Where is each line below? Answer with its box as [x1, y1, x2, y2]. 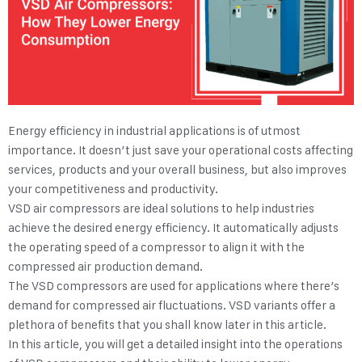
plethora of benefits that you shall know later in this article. [8, 318, 329, 333]
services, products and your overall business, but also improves [8, 162, 347, 178]
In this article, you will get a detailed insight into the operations [8, 337, 343, 352]
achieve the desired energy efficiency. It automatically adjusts [8, 221, 339, 236]
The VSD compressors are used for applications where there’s [8, 279, 339, 294]
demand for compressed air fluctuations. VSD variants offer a [8, 298, 335, 314]
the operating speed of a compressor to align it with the [8, 240, 305, 255]
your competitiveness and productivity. [8, 182, 221, 197]
